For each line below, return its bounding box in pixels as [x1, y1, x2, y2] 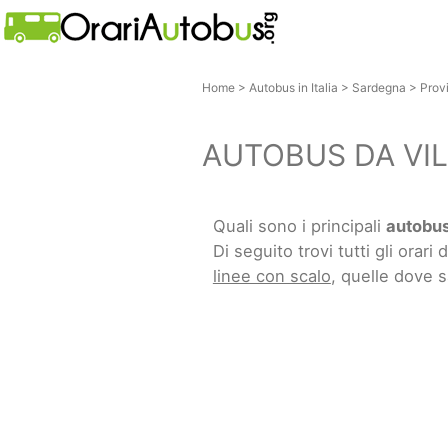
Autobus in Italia [248, 80, 338, 95]
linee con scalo [212, 265, 331, 286]
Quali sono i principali [212, 215, 386, 236]
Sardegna [351, 80, 406, 95]
